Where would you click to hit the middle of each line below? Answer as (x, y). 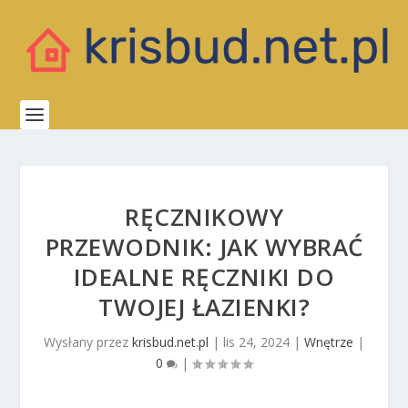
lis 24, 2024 (256, 342)
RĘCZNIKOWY (204, 217)
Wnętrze (329, 342)
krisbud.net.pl (170, 342)
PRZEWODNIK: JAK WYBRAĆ (204, 247)
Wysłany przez (88, 342)
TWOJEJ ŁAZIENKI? (204, 307)
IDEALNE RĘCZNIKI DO (204, 277)
